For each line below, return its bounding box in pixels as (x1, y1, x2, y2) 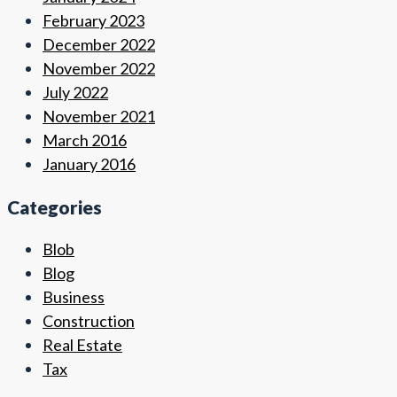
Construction (43, 311, 135, 331)
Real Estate (43, 335, 122, 355)
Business (43, 287, 105, 307)
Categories (7, 196, 102, 219)
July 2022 (43, 82, 108, 103)
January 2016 (43, 154, 136, 175)
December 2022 (43, 35, 155, 55)
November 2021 (43, 106, 155, 127)
